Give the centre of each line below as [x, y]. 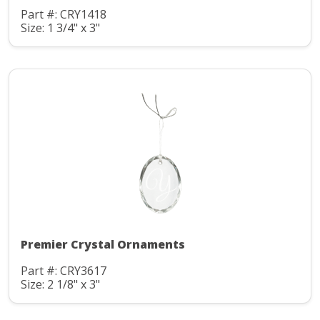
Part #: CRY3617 [64, 271]
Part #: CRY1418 [64, 15]
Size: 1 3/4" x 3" [60, 27]
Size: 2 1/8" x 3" [60, 284]
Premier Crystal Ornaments [103, 245]
